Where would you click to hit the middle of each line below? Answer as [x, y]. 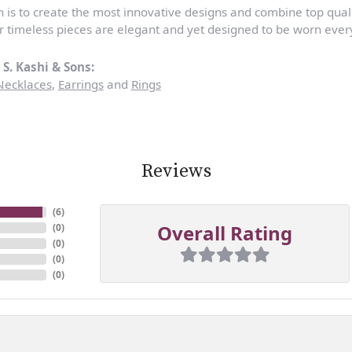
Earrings [81, 84]
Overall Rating [225, 233]
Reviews [176, 171]
